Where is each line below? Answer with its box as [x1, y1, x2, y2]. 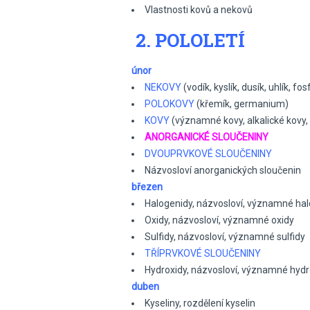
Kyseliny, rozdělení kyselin [145, 298, 255, 309]
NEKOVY [145, 82, 181, 93]
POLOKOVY [145, 98, 197, 109]
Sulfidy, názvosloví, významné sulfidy [145, 231, 305, 242]
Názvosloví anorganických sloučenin [145, 165, 301, 176]
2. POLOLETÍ [136, 28, 245, 52]
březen [131, 181, 163, 192]
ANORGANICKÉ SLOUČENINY [145, 131, 268, 143]
